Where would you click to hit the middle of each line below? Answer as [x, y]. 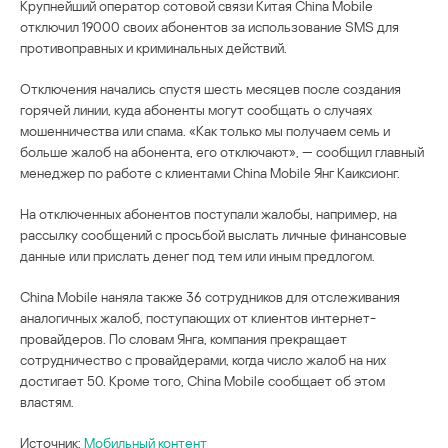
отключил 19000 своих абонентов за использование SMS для [209, 26]
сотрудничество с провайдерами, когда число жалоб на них [203, 359]
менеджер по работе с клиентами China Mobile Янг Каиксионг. [210, 172]
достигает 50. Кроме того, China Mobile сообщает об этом [202, 380]
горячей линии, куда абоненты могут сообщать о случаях [196, 109]
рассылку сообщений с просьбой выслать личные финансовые [213, 234]
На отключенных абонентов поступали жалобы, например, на [208, 213]
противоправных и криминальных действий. [153, 47]
